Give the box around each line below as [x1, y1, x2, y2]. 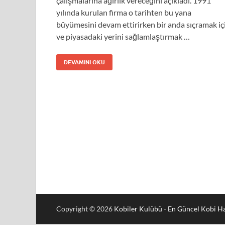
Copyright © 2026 [56, 204, 114, 213]
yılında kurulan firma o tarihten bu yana [56, 7, 191, 17]
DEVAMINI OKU [64, 58, 105, 66]
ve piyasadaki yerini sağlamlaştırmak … [56, 31, 190, 41]
